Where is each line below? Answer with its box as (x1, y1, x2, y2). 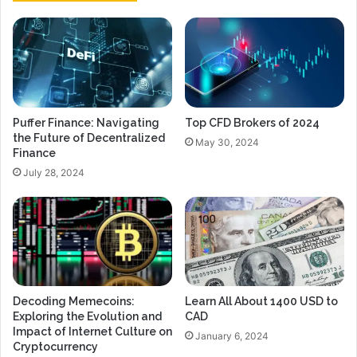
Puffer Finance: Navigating (13, 116, 159, 129)
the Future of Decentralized (13, 131, 165, 144)
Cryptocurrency (13, 340, 98, 354)
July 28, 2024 (23, 166, 84, 178)
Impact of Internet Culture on (13, 325, 172, 339)
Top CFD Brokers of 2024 (185, 116, 320, 129)
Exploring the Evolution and (13, 310, 162, 324)
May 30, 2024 (195, 135, 259, 148)
